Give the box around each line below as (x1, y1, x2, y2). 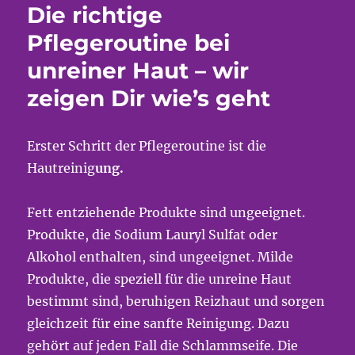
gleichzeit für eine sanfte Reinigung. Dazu (27, 315, 290, 331)
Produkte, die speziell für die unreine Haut (27, 271, 292, 287)
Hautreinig (27, 160, 96, 176)
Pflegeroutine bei (27, 29, 231, 56)
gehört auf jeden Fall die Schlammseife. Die (27, 338, 299, 353)
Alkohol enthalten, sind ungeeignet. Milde (27, 249, 294, 265)
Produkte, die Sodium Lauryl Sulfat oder (27, 227, 278, 242)
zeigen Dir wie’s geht (27, 85, 271, 112)
